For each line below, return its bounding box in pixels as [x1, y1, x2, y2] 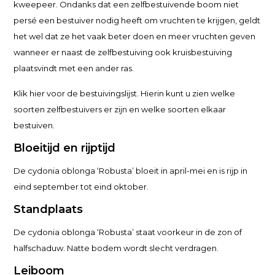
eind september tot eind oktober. [14, 182, 149, 192]
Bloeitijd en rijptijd [14, 141, 116, 155]
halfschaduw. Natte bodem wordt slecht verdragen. [14, 243, 219, 253]
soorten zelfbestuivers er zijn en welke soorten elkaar [14, 104, 227, 114]
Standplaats [14, 203, 83, 216]
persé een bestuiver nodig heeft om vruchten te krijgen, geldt [14, 15, 261, 25]
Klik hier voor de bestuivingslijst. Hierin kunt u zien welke [14, 88, 236, 98]
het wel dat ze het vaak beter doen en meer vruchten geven [14, 31, 256, 41]
